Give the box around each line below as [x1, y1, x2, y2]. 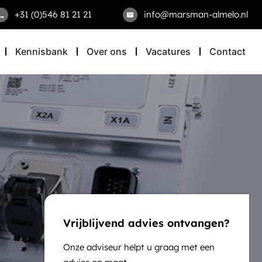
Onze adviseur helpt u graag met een [63, 241, 215, 253]
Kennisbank [15, 46, 68, 58]
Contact [209, 46, 246, 58]
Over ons [87, 46, 127, 58]
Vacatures [146, 46, 191, 58]
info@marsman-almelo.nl [144, 9, 248, 20]
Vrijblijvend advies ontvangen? [63, 216, 230, 230]
